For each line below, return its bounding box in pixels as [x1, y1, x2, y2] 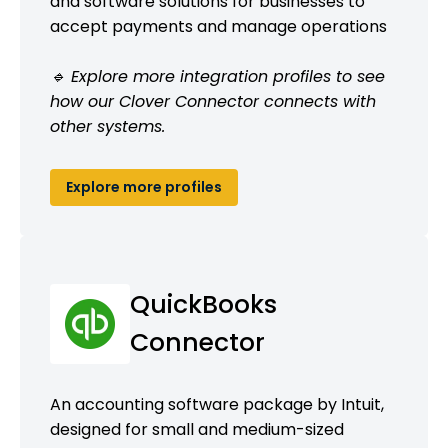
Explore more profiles [66, 176, 222, 197]
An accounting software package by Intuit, [50, 392, 384, 416]
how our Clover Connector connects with [50, 89, 376, 113]
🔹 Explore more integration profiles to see [50, 64, 385, 88]
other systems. [50, 114, 165, 138]
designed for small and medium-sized [50, 417, 344, 441]
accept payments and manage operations [50, 14, 387, 38]
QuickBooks [130, 286, 277, 322]
